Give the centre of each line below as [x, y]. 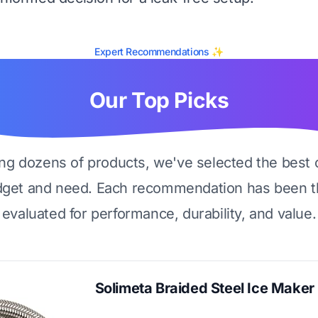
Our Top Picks [159, 100]
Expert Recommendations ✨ [159, 51]
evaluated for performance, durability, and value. [159, 214]
